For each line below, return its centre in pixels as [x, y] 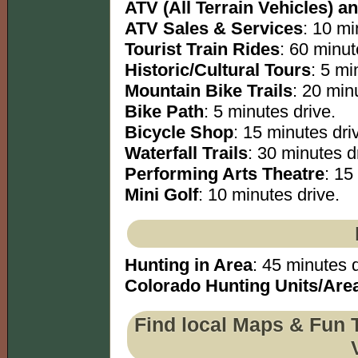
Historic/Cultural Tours [218, 70]
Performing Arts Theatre [225, 174]
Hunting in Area [189, 265]
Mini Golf [161, 195]
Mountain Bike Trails [209, 91]
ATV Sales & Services [214, 29]
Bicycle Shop [179, 133]
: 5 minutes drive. [270, 112]
